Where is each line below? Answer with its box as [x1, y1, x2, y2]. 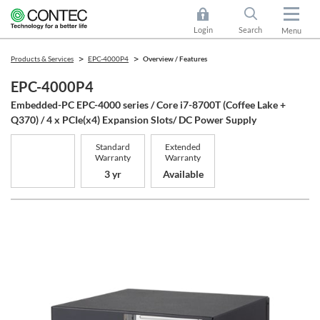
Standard [96, 141, 130, 152]
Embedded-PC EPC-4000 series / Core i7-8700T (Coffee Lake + [11, 99, 286, 111]
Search [238, 25, 262, 34]
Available [162, 168, 204, 181]
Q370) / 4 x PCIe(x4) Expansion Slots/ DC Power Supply [11, 114, 256, 126]
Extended [165, 141, 201, 152]
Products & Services [11, 54, 74, 63]
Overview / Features [143, 54, 207, 63]
